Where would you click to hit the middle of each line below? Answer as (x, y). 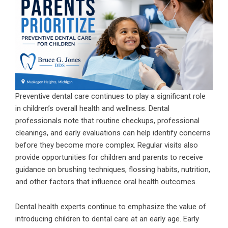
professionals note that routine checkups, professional (107, 120)
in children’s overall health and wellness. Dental (92, 108)
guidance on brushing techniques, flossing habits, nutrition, (113, 169)
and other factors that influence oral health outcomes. (106, 181)
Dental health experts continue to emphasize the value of (111, 206)
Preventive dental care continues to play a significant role (110, 96)
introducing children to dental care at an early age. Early (107, 219)
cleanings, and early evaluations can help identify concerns (113, 133)
